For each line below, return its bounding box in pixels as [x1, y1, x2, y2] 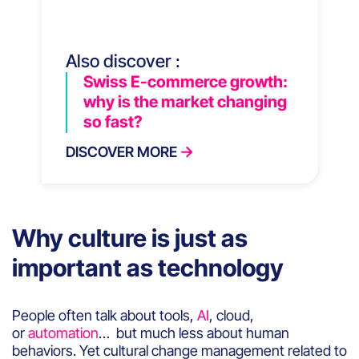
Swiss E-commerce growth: [83, 71, 288, 91]
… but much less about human [99, 324, 289, 341]
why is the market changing [83, 91, 287, 111]
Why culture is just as [12, 223, 248, 252]
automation [28, 324, 99, 341]
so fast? [83, 111, 143, 131]
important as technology [12, 252, 284, 282]
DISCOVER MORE [65, 143, 177, 160]
